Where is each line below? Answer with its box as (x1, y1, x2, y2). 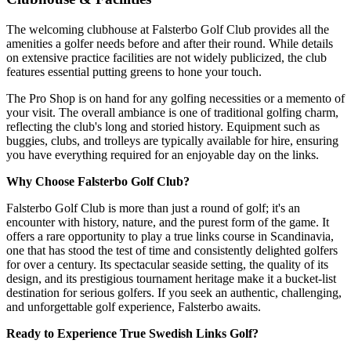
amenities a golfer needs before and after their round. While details (6, 36, 333, 50)
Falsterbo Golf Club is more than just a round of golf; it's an (6, 201, 300, 215)
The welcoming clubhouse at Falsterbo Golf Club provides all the (6, 22, 329, 36)
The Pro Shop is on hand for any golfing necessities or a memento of (6, 91, 345, 105)
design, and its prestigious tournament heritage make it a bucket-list (6, 271, 336, 285)
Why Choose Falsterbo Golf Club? (6, 174, 190, 188)
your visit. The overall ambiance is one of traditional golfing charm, (6, 105, 338, 119)
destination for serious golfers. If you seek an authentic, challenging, (6, 285, 342, 299)
